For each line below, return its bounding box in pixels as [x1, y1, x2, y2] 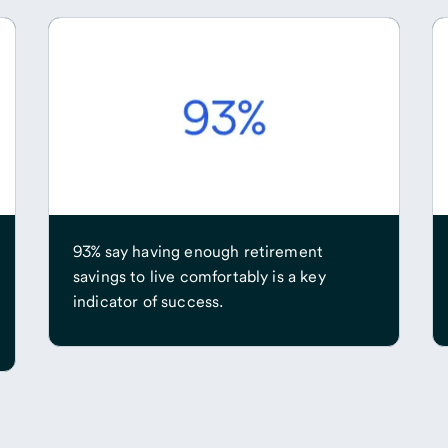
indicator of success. [73, 292, 224, 312]
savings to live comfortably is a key [73, 267, 326, 287]
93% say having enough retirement [73, 242, 324, 262]
